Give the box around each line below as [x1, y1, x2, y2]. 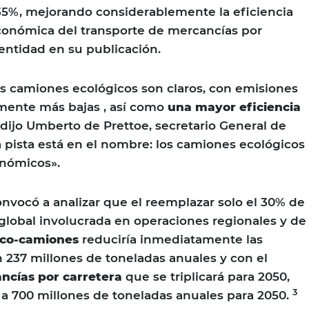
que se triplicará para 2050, [126, 270, 290, 284]
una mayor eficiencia [168, 100, 301, 114]
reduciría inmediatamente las [79, 232, 263, 247]
